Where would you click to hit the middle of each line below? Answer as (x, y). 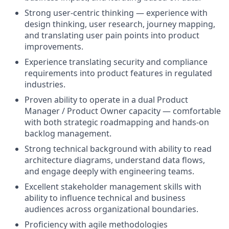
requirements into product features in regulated (118, 73)
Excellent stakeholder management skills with (113, 187)
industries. (45, 84)
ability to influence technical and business (105, 198)
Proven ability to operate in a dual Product (106, 100)
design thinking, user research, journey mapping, (120, 24)
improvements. (54, 47)
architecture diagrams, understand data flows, (115, 160)
